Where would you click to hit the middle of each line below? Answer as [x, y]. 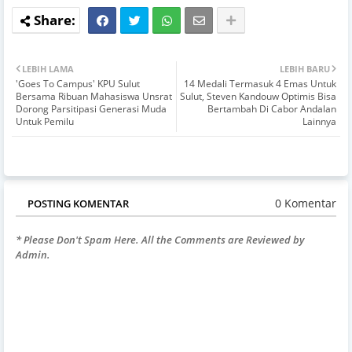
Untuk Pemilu [45, 121]
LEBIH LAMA [48, 68]
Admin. [33, 254]
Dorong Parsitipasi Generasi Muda [91, 108]
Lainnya [319, 121]
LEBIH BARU [305, 68]
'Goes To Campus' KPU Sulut [78, 83]
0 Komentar [306, 203]
